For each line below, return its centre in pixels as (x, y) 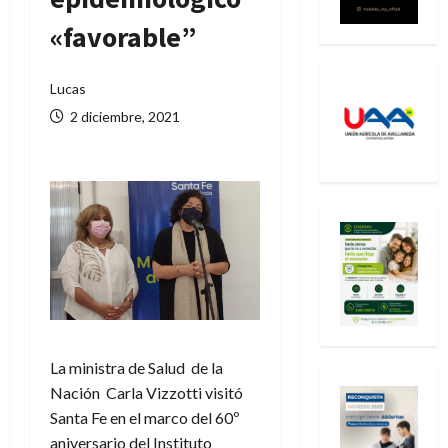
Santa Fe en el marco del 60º (145, 418)
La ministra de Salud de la (136, 368)
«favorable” (123, 37)
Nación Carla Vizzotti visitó (146, 393)
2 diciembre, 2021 (123, 116)
